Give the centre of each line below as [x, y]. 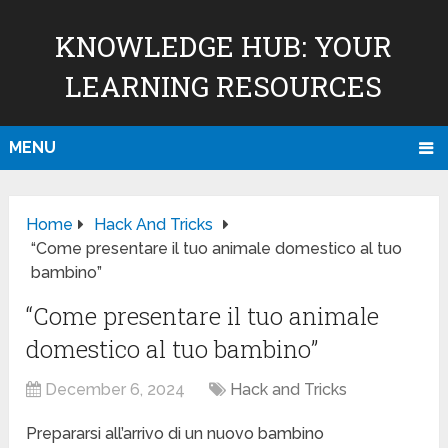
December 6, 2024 [115, 390]
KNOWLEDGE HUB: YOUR [224, 46]
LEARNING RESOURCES [224, 86]
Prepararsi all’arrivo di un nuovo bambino [175, 434]
